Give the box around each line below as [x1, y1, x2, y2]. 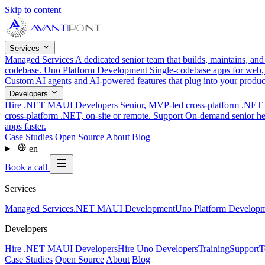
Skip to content [5, 5, 61, 15]
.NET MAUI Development [73, 203, 175, 214]
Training [198, 244, 230, 254]
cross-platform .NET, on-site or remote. [5, 111, 151, 121]
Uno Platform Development [44, 65, 147, 75]
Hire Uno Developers [118, 244, 198, 254]
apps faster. [5, 121, 46, 131]
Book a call [5, 162, 50, 172]
